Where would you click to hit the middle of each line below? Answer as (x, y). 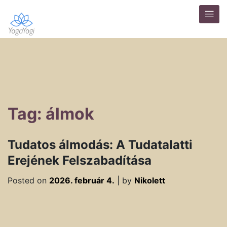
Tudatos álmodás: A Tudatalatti (100, 145)
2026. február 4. (82, 180)
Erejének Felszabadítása (80, 160)
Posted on (28, 180)
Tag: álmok (51, 114)
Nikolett (150, 180)
